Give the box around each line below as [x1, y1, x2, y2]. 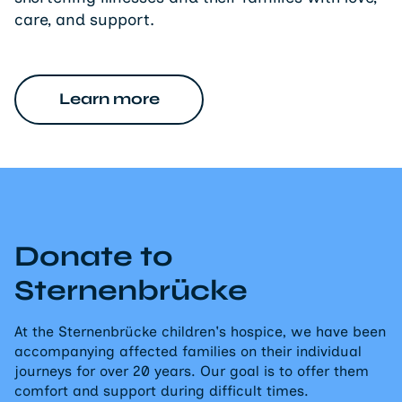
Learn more [58, 89, 160, 109]
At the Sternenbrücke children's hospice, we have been [14, 322, 386, 340]
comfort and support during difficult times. [14, 381, 309, 399]
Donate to [14, 238, 173, 274]
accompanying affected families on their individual [14, 342, 362, 360]
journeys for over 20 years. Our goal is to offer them [14, 362, 369, 380]
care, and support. [14, 9, 154, 30]
